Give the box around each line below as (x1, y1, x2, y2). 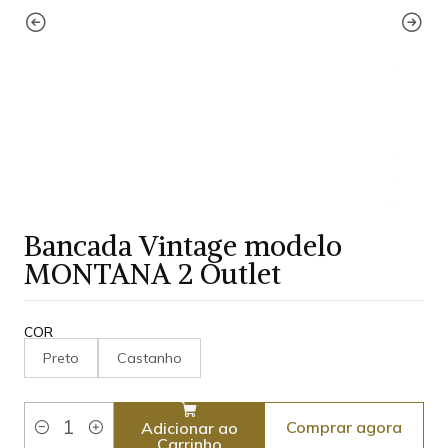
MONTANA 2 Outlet (24, 256, 281, 293)
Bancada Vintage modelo (24, 228, 342, 265)
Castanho (117, 349, 182, 368)
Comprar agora (286, 417, 403, 438)
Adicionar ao (140, 417, 238, 438)
